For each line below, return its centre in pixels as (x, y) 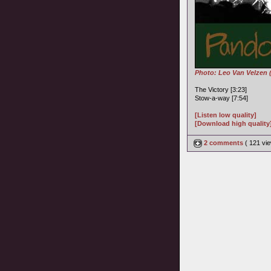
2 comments (224, 143)
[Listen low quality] (226, 115)
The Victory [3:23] (221, 90)
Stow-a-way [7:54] (221, 98)
